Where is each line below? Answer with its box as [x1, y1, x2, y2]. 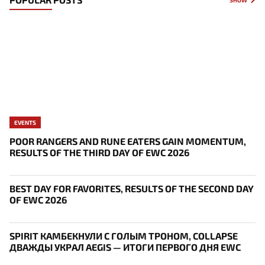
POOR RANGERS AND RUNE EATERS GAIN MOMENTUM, [9, 135, 246, 147]
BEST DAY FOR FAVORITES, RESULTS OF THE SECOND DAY [9, 183, 254, 195]
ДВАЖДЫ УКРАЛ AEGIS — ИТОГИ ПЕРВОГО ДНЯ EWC [9, 241, 241, 253]
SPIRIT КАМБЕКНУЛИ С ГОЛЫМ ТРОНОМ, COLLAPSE [9, 230, 238, 242]
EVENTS [14, 118, 36, 126]
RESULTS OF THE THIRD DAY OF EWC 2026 [9, 147, 189, 159]
